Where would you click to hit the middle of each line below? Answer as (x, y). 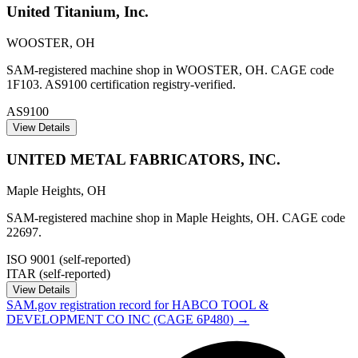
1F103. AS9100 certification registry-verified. (121, 85)
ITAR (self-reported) (58, 273)
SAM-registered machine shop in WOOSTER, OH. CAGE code (170, 70)
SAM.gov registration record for (89, 304)
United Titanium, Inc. (78, 12)
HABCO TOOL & (220, 304)
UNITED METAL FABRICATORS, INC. (143, 159)
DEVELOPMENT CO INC (78, 319)
